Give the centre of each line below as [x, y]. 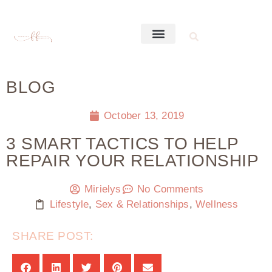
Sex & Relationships [142, 204]
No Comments [170, 189]
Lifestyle [69, 204]
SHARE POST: [53, 236]
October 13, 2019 [144, 116]
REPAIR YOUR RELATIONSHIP [132, 161]
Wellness [217, 204]
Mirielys [103, 189]
